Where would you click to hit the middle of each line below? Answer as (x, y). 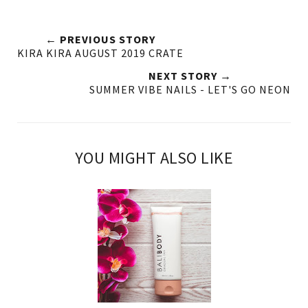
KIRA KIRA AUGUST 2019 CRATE (100, 53)
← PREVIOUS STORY (100, 39)
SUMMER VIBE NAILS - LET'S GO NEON (190, 89)
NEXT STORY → (190, 75)
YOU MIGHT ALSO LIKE (154, 157)
